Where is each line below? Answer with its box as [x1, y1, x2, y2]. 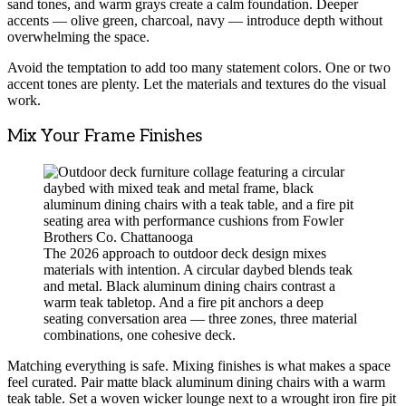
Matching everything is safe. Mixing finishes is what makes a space [7, 357, 391, 373]
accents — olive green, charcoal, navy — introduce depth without [7, 13, 382, 29]
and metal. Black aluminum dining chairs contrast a [43, 277, 335, 294]
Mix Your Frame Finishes [7, 126, 202, 148]
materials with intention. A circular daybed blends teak [43, 261, 353, 277]
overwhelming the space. [7, 29, 150, 45]
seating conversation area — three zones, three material [43, 310, 357, 326]
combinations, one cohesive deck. [43, 326, 236, 343]
